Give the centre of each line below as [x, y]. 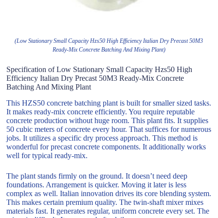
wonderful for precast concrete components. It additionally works [106, 146]
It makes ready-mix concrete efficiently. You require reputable [101, 111]
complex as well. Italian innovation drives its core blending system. [109, 193]
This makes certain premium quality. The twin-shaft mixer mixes [105, 202]
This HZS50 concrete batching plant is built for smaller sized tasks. [109, 103]
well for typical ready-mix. [47, 155]
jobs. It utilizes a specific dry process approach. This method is [102, 138]
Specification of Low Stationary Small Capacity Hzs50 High [100, 69]
